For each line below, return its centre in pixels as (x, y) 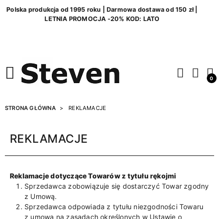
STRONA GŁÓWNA (30, 108)
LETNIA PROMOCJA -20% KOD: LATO (102, 19)
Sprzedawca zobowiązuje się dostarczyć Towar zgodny (117, 186)
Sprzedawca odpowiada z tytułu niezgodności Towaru (114, 207)
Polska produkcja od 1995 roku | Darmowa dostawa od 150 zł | (102, 10)
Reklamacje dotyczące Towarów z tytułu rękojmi (93, 176)
